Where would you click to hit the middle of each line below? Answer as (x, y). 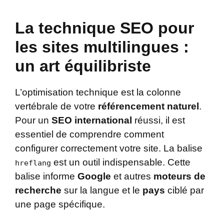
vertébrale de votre (56, 106)
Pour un (33, 120)
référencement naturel (148, 106)
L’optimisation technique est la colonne (98, 92)
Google (94, 176)
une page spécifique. (60, 204)
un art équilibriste (83, 66)
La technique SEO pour (104, 28)
